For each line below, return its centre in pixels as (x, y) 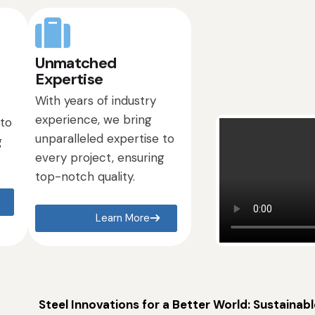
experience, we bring (94, 120)
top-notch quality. (85, 177)
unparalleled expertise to (105, 139)
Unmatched (76, 63)
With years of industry (96, 101)
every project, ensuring (100, 158)
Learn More (123, 218)
